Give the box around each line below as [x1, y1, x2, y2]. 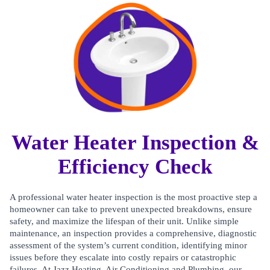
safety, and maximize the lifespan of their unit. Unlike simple [10, 216, 239, 226]
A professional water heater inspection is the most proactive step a [10, 192, 257, 202]
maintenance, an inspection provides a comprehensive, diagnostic [10, 228, 257, 238]
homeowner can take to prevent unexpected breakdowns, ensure [10, 204, 252, 214]
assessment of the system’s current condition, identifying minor [10, 240, 247, 250]
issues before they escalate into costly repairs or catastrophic [10, 253, 236, 262]
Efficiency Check [58, 155, 212, 178]
